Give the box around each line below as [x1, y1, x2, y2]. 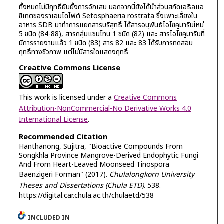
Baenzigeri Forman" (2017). [18, 169, 109, 180]
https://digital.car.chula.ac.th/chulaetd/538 [18, 190, 154, 201]
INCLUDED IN [28, 213, 70, 223]
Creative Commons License [18, 62, 120, 74]
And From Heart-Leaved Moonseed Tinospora [18, 159, 169, 170]
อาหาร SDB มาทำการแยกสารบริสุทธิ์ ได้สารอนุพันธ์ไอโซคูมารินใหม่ [18, 19, 204, 30]
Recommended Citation [18, 131, 107, 143]
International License [18, 114, 88, 125]
